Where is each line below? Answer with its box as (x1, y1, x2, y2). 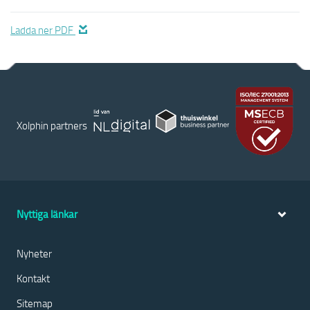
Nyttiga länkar (17, 207, 77, 221)
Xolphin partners (17, 118, 87, 132)
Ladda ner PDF (10, 23, 75, 37)
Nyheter (17, 246, 52, 260)
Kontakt (17, 271, 50, 285)
